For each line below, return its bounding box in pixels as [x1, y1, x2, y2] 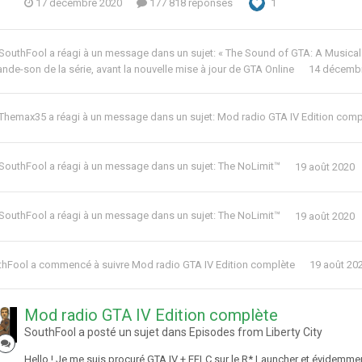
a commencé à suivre [28, 259, 132, 271]
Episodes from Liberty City [189, 326, 322, 339]
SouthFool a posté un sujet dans [24, 326, 189, 339]
